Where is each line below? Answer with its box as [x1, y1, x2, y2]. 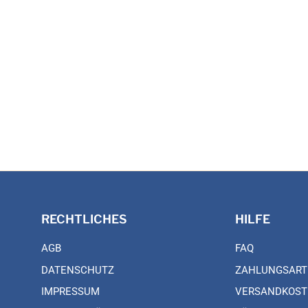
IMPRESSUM [41, 285, 100, 298]
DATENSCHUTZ [41, 263, 114, 276]
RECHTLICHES [41, 212, 127, 227]
